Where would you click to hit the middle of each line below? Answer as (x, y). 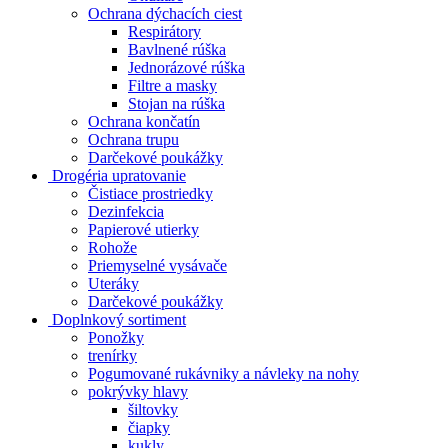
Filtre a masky (172, 85)
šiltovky (153, 409)
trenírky (112, 355)
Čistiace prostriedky (150, 193)
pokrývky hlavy (138, 391)
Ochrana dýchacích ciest (165, 13)
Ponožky (116, 337)
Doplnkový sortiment (119, 319)
